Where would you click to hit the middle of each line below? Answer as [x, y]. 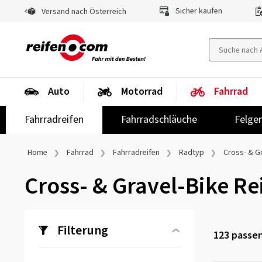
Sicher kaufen [198, 11]
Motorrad [142, 92]
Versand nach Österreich [83, 12]
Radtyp [192, 153]
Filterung [83, 230]
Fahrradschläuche [159, 120]
